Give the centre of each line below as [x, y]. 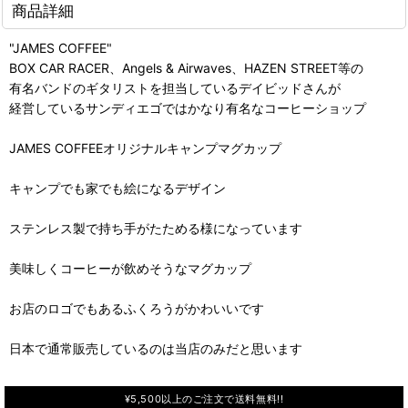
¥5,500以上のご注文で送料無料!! [204, 398]
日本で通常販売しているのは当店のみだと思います [156, 348]
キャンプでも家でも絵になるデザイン [117, 188]
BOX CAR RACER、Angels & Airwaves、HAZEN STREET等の [186, 67]
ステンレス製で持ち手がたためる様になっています [156, 228]
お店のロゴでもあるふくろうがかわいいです [137, 308]
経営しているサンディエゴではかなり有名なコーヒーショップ [188, 107]
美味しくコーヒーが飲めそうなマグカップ [130, 268]
